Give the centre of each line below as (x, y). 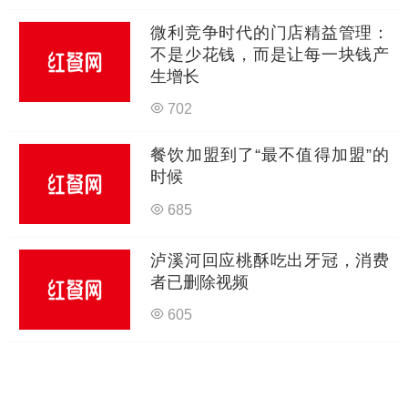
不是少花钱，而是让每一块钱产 (270, 54)
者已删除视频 (200, 283)
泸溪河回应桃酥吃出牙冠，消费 (270, 261)
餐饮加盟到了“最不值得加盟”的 (270, 155)
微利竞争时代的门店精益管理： (270, 32)
